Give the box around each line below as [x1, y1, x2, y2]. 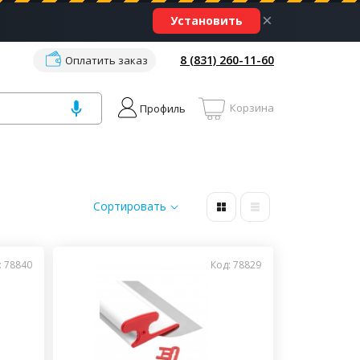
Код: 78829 [211, 258, 262, 272]
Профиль [140, 100, 186, 116]
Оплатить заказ [65, 52, 148, 67]
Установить [170, 13, 243, 28]
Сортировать [93, 198, 166, 214]
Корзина [230, 100, 274, 115]
